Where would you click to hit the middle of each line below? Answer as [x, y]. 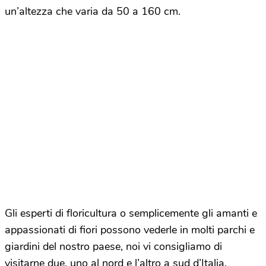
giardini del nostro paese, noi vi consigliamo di [113, 247]
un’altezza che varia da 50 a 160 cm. [93, 12]
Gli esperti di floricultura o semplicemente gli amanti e [131, 213]
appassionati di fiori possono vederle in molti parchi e [130, 230]
